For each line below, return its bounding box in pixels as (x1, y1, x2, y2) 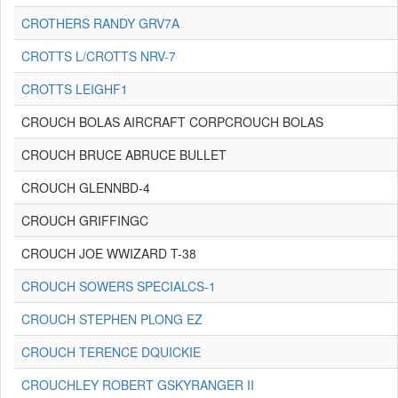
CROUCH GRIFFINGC (21, 211, 148, 229)
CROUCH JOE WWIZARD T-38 (21, 244, 196, 262)
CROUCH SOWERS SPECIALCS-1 (21, 277, 216, 295)
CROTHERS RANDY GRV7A (21, 14, 179, 32)
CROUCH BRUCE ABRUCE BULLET (21, 146, 227, 163)
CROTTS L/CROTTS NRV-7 (21, 47, 176, 65)
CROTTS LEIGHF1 (21, 80, 128, 98)
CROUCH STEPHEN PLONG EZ (21, 310, 203, 328)
